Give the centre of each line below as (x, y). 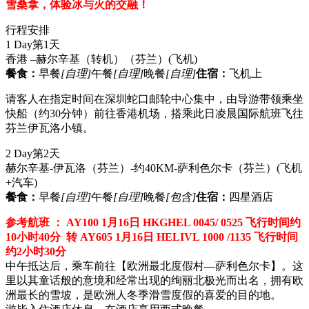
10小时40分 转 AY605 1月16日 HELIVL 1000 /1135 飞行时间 (152, 237)
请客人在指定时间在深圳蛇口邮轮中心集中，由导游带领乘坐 (154, 99)
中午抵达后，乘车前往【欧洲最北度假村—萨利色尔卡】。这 (154, 266)
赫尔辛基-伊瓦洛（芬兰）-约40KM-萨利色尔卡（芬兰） (141, 168)
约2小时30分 (36, 251)
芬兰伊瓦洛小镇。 (51, 128)
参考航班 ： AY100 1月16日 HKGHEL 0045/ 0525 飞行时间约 (153, 222)
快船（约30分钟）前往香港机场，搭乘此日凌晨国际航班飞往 (154, 113)
